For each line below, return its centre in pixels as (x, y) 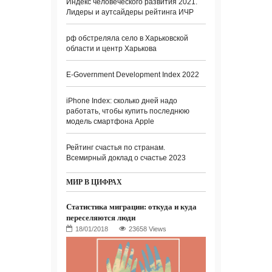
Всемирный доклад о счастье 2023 (126, 158)
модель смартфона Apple (110, 122)
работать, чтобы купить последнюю (128, 111)
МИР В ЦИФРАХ (94, 182)
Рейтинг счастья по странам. (116, 148)
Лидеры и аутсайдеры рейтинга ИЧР (130, 12)
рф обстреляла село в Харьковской (127, 39)
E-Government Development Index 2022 (133, 75)
